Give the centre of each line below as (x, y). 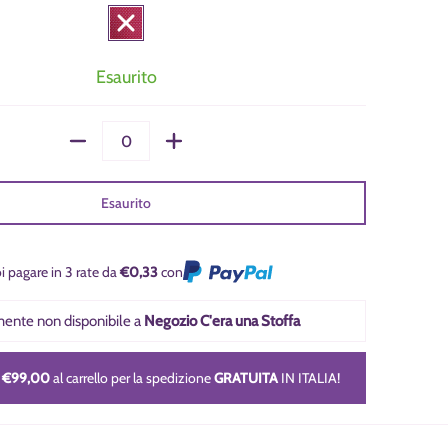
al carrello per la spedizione (132, 378)
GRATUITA (246, 378)
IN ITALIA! (309, 378)
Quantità (81, 150)
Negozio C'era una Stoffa (222, 321)
